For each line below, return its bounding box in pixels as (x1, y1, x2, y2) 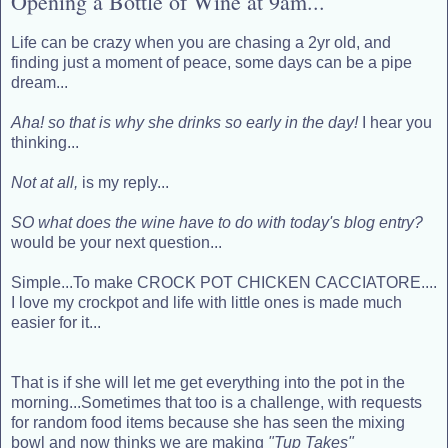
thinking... (11, 134, 79, 152)
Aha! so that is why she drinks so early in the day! (11, 114, 358, 132)
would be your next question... (11, 234, 222, 252)
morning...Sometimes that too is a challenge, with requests (11, 394, 422, 412)
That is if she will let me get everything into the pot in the (11, 374, 405, 392)
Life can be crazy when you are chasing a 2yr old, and (11, 34, 391, 52)
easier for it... (11, 314, 101, 332)
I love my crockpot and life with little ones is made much (11, 294, 402, 312)
